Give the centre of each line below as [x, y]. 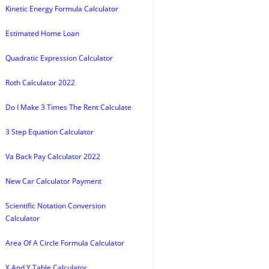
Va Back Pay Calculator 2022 [53, 156]
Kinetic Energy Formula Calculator [62, 9]
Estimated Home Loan [42, 33]
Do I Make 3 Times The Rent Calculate [68, 107]
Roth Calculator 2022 [40, 83]
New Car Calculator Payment [53, 181]
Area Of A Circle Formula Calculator [65, 243]
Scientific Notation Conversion [56, 206]
